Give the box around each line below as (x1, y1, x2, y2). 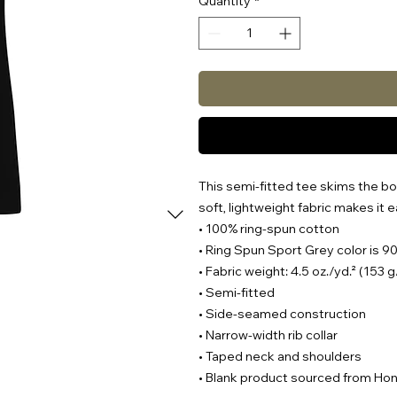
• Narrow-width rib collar (198, 326, 338, 343)
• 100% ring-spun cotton (198, 220, 339, 237)
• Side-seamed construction (198, 305, 366, 322)
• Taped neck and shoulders (198, 347, 362, 364)
